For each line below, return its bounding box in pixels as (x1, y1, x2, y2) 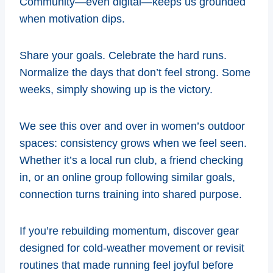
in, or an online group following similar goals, (19, 171, 235, 183)
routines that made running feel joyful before (19, 258, 233, 271)
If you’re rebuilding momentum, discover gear (19, 224, 239, 237)
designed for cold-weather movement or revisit (19, 241, 244, 254)
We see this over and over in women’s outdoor (19, 119, 245, 132)
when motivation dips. (19, 12, 125, 25)
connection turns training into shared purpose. (19, 188, 242, 200)
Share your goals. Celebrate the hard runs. (19, 49, 227, 62)
